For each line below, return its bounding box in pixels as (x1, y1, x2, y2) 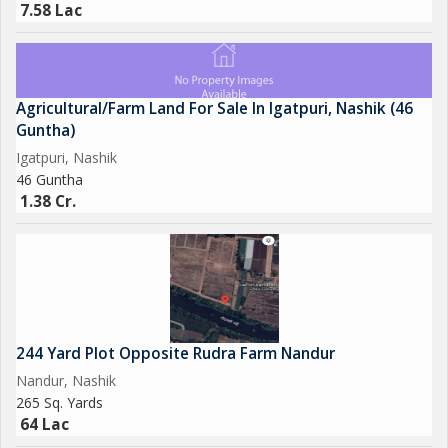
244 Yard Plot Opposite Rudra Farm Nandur (16, 343, 335, 364)
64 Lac (20, 414, 69, 435)
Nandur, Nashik (16, 371, 116, 390)
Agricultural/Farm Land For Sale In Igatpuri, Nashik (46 (16, 98, 413, 119)
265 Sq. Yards (16, 393, 103, 412)
